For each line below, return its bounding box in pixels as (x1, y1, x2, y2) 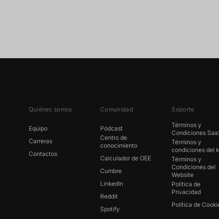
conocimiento (100, 142, 137, 149)
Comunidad (100, 106, 133, 113)
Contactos (28, 150, 57, 157)
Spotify (100, 205, 120, 213)
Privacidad (172, 188, 201, 196)
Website (172, 171, 194, 178)
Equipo (28, 125, 47, 132)
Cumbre (100, 167, 122, 175)
